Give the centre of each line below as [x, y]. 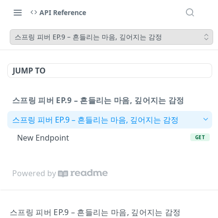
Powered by [34, 173]
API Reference [63, 12]
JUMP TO [29, 71]
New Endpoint [43, 137]
